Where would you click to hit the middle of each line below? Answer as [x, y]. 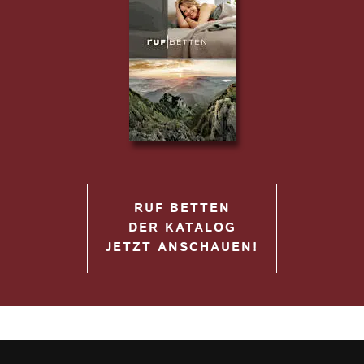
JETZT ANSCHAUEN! [182, 247]
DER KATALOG [182, 227]
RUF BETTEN [182, 208]
